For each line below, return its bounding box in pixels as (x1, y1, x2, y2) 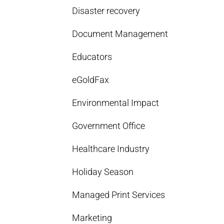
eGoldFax (72, 74, 109, 85)
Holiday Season (72, 166, 134, 177)
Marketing (72, 212, 112, 223)
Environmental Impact (72, 97, 159, 108)
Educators (72, 51, 112, 62)
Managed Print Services (72, 189, 165, 200)
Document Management (72, 28, 168, 39)
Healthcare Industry (72, 143, 150, 154)
